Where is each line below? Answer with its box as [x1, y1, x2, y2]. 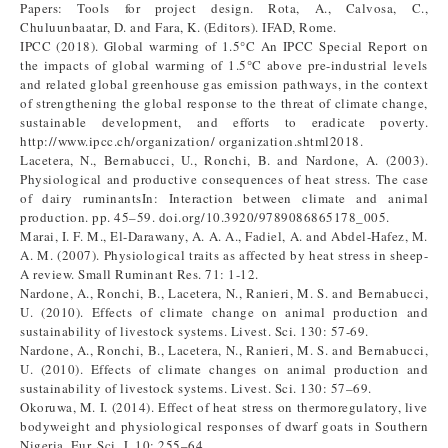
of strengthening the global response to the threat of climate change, [20, 94, 428, 112]
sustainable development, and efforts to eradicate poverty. [20, 113, 428, 131]
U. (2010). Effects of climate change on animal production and [20, 303, 428, 321]
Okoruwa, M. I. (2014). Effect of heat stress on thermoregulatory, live [20, 398, 428, 416]
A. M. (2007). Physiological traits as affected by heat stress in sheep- [20, 246, 428, 264]
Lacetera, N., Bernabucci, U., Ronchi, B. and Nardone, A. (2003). [20, 151, 428, 169]
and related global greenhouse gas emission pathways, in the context [20, 75, 428, 93]
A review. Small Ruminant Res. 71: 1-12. [20, 265, 259, 283]
